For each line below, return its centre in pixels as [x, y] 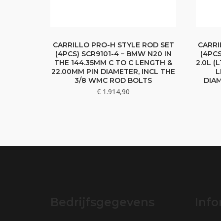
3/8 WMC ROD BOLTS [113, 81]
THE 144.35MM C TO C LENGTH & [113, 63]
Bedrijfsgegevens [102, 203]
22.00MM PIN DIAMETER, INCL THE [113, 72]
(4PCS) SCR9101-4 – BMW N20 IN [113, 54]
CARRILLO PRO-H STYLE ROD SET [113, 45]
